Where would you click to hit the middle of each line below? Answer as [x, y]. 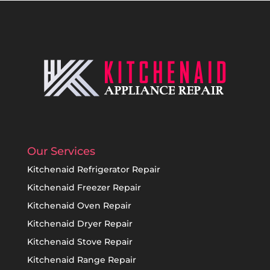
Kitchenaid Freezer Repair [84, 187]
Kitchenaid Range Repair [81, 259]
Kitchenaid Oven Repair [79, 205]
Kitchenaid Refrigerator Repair [93, 169]
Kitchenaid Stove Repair [80, 241]
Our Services [61, 151]
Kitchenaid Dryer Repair [80, 223]
